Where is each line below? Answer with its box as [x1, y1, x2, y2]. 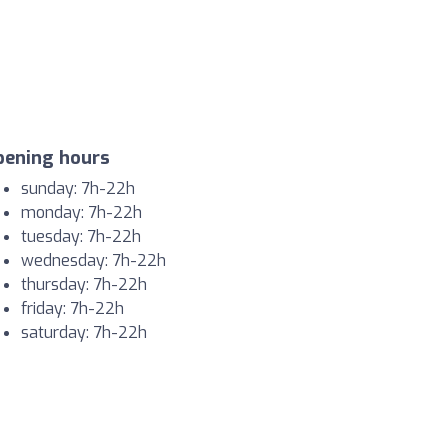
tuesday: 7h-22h [21, 226, 141, 248]
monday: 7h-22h [21, 202, 142, 224]
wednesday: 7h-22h [21, 250, 166, 272]
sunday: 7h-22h [21, 178, 135, 200]
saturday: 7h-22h [21, 322, 147, 344]
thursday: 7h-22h [21, 274, 147, 296]
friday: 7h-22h [21, 298, 124, 320]
